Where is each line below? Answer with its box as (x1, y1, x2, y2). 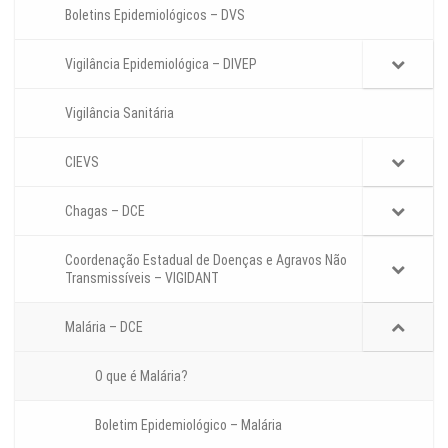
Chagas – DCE (65, 202, 145, 219)
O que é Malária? (95, 367, 188, 384)
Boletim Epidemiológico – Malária (95, 416, 282, 433)
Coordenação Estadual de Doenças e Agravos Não (65, 251, 347, 268)
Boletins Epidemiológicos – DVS (65, 6, 245, 23)
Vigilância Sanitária (65, 104, 174, 121)
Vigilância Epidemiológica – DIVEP (65, 55, 257, 72)
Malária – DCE (65, 318, 143, 335)
